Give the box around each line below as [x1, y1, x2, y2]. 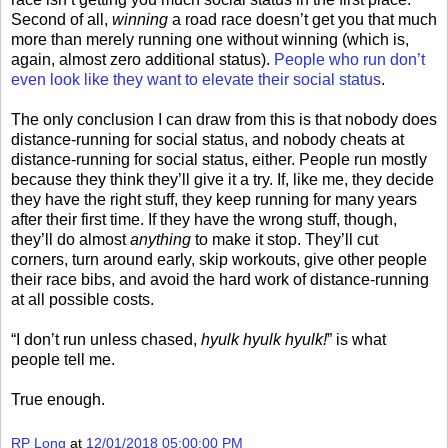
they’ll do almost [11, 230, 130, 248]
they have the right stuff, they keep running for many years [11, 190, 417, 208]
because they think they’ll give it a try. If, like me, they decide [11, 170, 434, 188]
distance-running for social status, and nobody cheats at [11, 130, 404, 148]
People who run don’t [274, 50, 425, 68]
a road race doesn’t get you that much [168, 10, 437, 28]
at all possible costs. [11, 290, 154, 308]
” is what [327, 330, 386, 348]
